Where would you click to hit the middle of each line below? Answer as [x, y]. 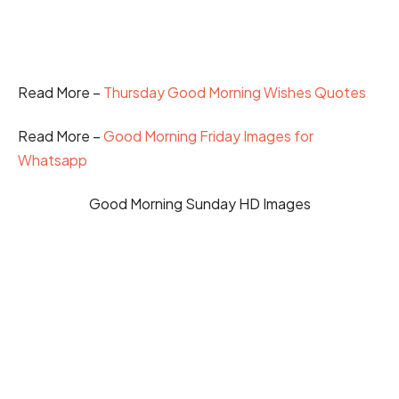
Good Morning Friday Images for [208, 135]
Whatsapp [53, 159]
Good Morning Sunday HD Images [199, 204]
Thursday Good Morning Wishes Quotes [235, 92]
